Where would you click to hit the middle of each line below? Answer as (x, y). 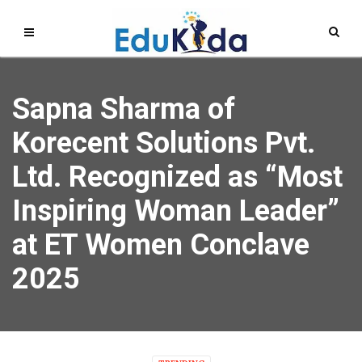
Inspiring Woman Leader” (176, 211)
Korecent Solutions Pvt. (164, 143)
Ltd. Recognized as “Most (177, 177)
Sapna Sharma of (124, 109)
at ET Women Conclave (161, 245)
